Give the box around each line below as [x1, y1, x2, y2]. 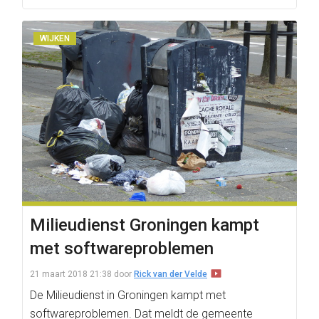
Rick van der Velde [134, 269, 207, 279]
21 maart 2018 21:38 [30, 269, 112, 279]
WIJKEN [40, 33, 70, 43]
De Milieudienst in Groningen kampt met [30, 288, 226, 302]
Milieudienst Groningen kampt [30, 215, 259, 235]
